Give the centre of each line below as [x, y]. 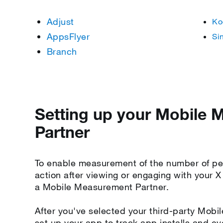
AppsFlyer [68, 36]
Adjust [60, 21]
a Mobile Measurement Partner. [102, 187]
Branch [62, 51]
